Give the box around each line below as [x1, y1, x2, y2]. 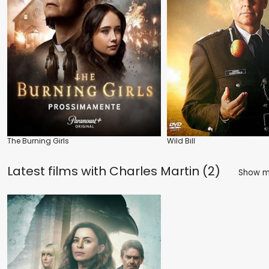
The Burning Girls [7, 136, 69, 147]
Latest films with [7, 163, 109, 180]
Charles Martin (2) [109, 163, 220, 180]
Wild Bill [167, 136, 195, 147]
